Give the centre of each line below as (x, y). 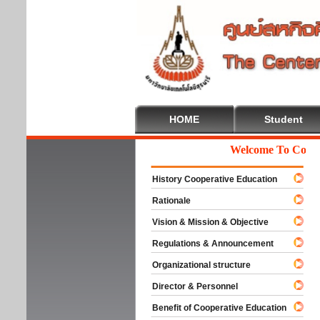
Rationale (165, 201)
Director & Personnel (189, 286)
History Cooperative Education (208, 179)
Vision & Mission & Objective (204, 222)
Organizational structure (195, 265)
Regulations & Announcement (206, 244)
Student (284, 119)
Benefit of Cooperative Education (213, 308)
